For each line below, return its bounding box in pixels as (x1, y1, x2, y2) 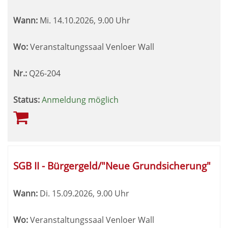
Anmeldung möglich (42, 94, 119, 105)
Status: (13, 94, 40, 105)
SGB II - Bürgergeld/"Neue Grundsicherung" (13, 159, 211, 173)
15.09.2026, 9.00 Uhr (50, 188, 129, 199)
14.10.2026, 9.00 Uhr (51, 15, 130, 26)
